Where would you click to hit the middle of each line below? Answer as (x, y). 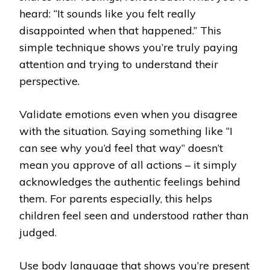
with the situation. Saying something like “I (126, 131)
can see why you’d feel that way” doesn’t (121, 148)
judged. (38, 233)
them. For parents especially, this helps (116, 199)
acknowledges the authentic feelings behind (130, 182)
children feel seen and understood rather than (134, 216)
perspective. (49, 81)
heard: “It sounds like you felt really (108, 14)
